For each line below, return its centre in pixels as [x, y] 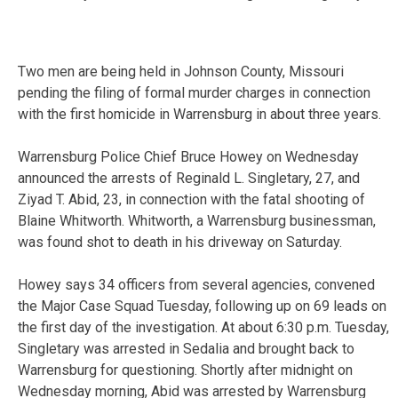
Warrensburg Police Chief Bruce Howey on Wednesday [188, 156]
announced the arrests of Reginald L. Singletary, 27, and [189, 178]
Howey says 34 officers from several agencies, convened [196, 284]
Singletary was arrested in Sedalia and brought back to [186, 348]
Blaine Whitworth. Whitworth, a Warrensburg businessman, [197, 220]
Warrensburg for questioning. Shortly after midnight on [185, 370]
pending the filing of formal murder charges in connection [194, 92]
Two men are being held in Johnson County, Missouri [181, 71]
